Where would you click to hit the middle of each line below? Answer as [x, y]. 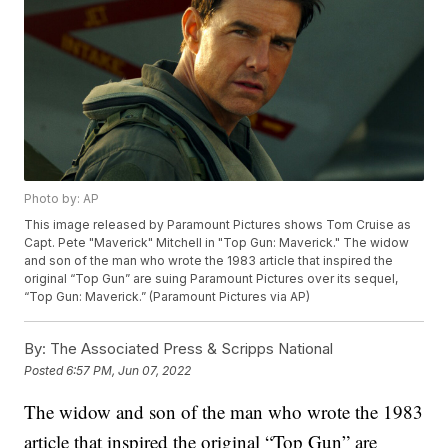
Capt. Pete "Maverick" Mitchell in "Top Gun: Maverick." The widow [217, 243]
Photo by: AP [62, 199]
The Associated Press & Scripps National [190, 349]
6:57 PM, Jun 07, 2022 [129, 370]
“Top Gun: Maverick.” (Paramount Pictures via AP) [167, 297]
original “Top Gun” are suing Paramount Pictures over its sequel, [211, 279]
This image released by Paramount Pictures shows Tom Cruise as [218, 225]
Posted [45, 370]
